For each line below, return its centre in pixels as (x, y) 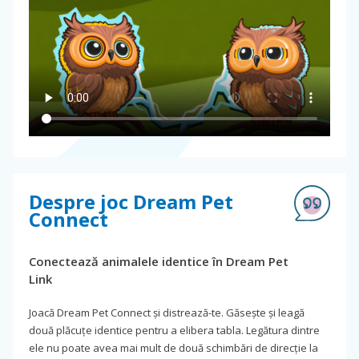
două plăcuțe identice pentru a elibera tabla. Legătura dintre (174, 330)
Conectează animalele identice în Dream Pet (159, 261)
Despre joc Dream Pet (131, 201)
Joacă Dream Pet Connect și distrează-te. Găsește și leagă (167, 312)
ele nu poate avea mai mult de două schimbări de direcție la (173, 347)
